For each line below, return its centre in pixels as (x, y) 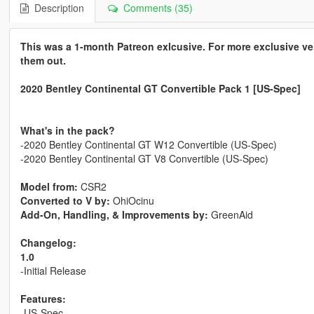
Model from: (49, 187)
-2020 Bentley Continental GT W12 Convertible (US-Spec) (148, 145)
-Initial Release (53, 271)
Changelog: (48, 243)
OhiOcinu (132, 201)
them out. (43, 61)
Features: (43, 299)
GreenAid (230, 215)
